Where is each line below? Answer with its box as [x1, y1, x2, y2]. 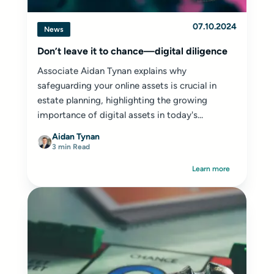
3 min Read [52, 143, 90, 151]
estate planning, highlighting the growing [37, 95, 207, 106]
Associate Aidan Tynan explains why [37, 65, 187, 76]
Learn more [192, 165, 230, 173]
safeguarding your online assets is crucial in [37, 80, 217, 91]
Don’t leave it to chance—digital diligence [37, 45, 228, 57]
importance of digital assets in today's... [37, 109, 203, 120]
